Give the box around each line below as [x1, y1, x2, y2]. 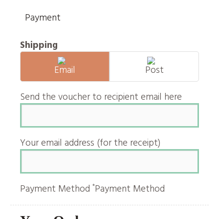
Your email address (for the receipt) [20, 135, 161, 151]
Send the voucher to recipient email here [20, 89, 182, 105]
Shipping [20, 38, 58, 53]
